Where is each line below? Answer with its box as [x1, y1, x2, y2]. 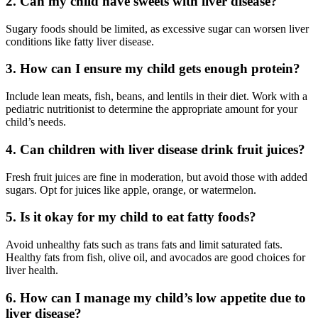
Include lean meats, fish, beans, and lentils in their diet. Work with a [6, 90, 307, 103]
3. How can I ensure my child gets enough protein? [6, 61, 300, 77]
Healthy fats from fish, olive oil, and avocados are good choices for [6, 251, 305, 263]
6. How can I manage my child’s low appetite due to [6, 290, 306, 305]
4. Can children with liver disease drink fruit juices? [6, 141, 305, 157]
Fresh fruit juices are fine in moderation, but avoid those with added [6, 170, 307, 183]
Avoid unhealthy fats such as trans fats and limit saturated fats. [6, 238, 283, 251]
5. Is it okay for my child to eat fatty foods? [6, 209, 256, 225]
